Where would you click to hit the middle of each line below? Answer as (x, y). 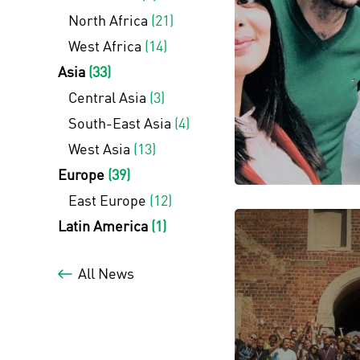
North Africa (109, 20)
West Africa (106, 46)
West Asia (100, 149)
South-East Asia (121, 123)
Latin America (104, 226)
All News (106, 273)
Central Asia (108, 97)
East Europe (108, 200)
